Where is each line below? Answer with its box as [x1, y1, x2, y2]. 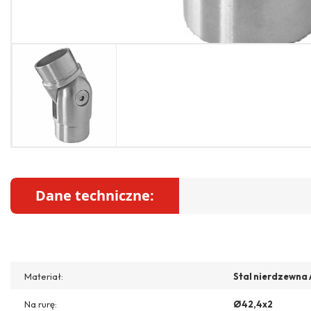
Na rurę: [24, 298, 57, 310]
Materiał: [24, 270, 63, 282]
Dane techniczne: [35, 185, 154, 205]
